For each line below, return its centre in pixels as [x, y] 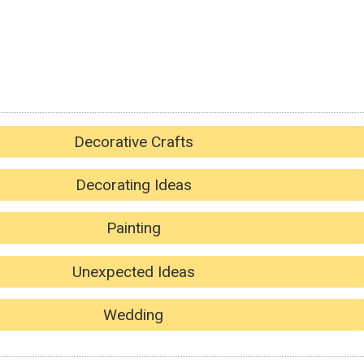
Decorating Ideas [133, 185]
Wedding [133, 315]
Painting [133, 228]
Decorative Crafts [133, 141]
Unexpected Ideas [133, 271]
